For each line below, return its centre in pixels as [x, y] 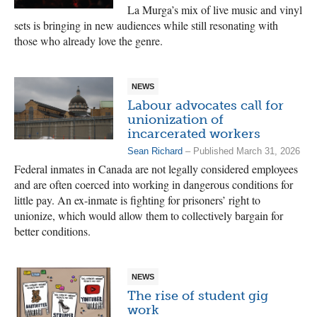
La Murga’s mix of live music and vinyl [215, 10]
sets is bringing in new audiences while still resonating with [146, 25]
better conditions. [52, 231]
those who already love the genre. [88, 41]
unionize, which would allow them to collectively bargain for [149, 215]
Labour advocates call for [206, 105]
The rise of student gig [198, 296]
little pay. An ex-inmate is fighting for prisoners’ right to [137, 200]
